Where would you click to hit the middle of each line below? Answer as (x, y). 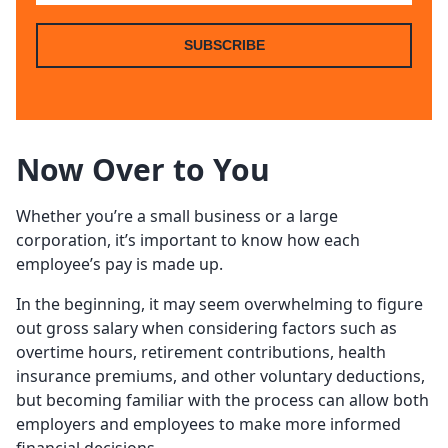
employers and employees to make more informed (208, 424)
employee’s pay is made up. (119, 264)
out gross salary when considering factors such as (206, 328)
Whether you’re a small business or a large (177, 216)
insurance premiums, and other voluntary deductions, (220, 376)
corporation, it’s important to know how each (188, 240)
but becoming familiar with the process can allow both (222, 400)
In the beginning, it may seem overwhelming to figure (219, 304)
